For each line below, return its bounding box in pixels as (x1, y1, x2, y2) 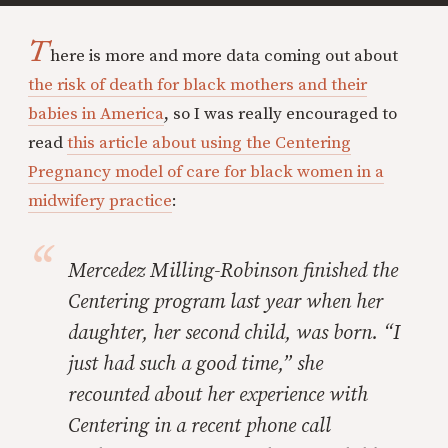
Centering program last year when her (68, 290, 383, 315)
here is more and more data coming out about (50, 45, 399, 67)
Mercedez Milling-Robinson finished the (68, 259, 398, 284)
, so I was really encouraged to (164, 103, 397, 125)
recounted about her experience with (68, 383, 368, 408)
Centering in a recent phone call (68, 414, 331, 439)
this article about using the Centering (67, 132, 351, 154)
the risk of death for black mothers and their (28, 74, 367, 96)
